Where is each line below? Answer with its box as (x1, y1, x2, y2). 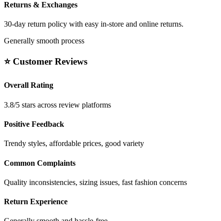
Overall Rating (4, 81, 53, 90)
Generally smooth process (4, 37, 84, 45)
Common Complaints (4, 158, 75, 167)
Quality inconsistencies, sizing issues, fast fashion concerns (4, 178, 187, 186)
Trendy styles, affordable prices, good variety (4, 139, 144, 148)
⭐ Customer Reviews (4, 56, 87, 67)
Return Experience (4, 197, 68, 206)
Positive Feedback (4, 120, 64, 128)
